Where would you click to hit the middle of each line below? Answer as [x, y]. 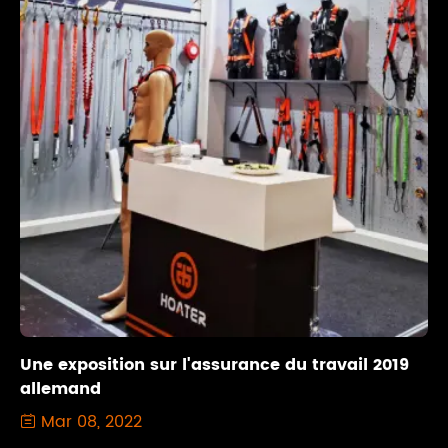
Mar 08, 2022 [89, 422]
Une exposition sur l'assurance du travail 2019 [214, 365]
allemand [60, 389]
